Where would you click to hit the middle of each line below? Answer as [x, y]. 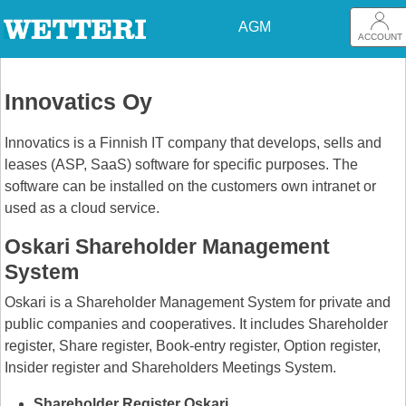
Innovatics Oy [78, 101]
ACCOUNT [380, 37]
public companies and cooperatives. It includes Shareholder [196, 324]
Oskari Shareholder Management [167, 247]
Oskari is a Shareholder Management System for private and [198, 303]
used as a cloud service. [82, 208]
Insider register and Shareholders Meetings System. [170, 368]
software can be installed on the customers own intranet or [190, 187]
